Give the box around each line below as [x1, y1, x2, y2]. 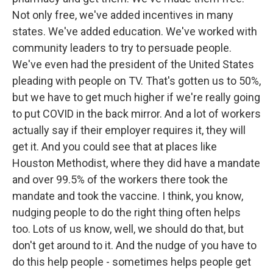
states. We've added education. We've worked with [12, 25, 257, 38]
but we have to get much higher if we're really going [12, 91, 260, 104]
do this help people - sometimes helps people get [12, 255, 251, 268]
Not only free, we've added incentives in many [12, 9, 233, 21]
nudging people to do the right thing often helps [12, 206, 241, 219]
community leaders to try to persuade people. [12, 41, 232, 54]
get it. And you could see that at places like [12, 140, 217, 153]
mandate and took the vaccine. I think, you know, [12, 190, 243, 202]
